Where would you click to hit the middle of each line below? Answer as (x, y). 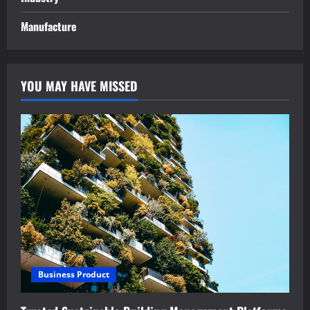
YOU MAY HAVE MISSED (79, 85)
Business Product (74, 275)
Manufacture (49, 26)
